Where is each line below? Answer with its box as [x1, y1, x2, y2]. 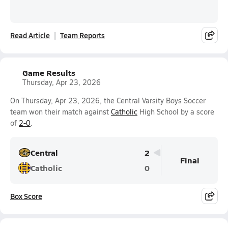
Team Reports [60, 30, 105, 40]
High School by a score [137, 107, 214, 117]
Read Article [10, 30, 50, 40]
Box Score [10, 191, 42, 201]
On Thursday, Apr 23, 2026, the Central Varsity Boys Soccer [10, 96, 206, 105]
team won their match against [10, 107, 111, 117]
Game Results [22, 67, 75, 78]
